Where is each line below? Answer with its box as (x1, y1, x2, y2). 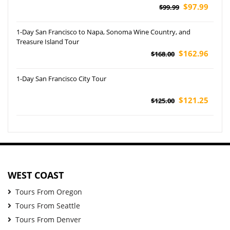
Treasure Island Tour (16, 37, 79, 47)
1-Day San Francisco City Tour (16, 74, 106, 84)
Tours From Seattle (15, 201, 80, 211)
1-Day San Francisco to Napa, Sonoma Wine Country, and (16, 27, 190, 37)
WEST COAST (8, 169, 64, 182)
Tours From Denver (15, 215, 81, 225)
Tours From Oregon (15, 187, 82, 197)
